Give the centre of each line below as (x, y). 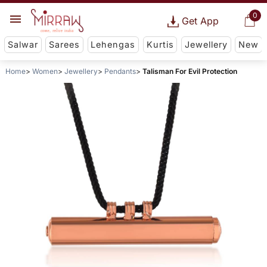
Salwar (23, 45)
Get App (200, 21)
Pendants (120, 72)
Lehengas (113, 45)
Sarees (65, 45)
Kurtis (160, 45)
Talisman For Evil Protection (190, 72)
